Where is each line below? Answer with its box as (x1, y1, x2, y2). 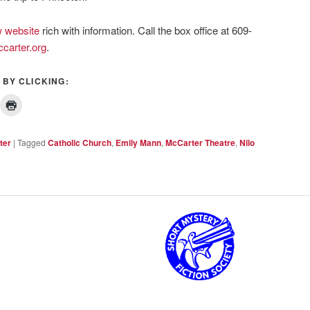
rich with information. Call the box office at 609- (39, 22, 252, 37)
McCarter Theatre (165, 136, 235, 149)
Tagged (17, 136, 46, 148)
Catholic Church (48, 136, 111, 149)
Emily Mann (116, 136, 161, 149)
